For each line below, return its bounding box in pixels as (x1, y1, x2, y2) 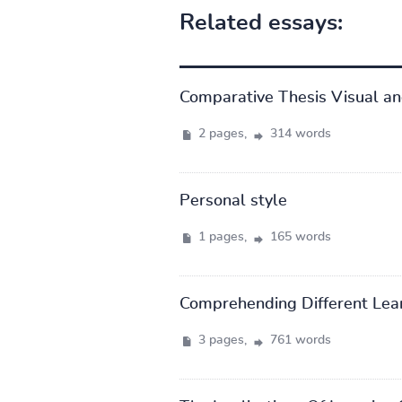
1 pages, (194, 230, 250, 243)
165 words (266, 230, 331, 243)
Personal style (179, 192, 287, 209)
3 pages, (194, 333, 250, 346)
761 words (266, 333, 331, 346)
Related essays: (179, 11, 343, 34)
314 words (266, 127, 331, 140)
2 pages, (194, 127, 250, 140)
